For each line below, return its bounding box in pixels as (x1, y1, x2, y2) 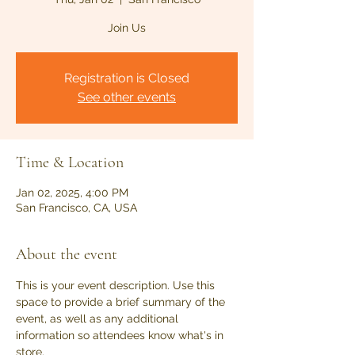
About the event (16, 245, 117, 264)
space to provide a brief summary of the (16, 296, 228, 308)
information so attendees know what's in (16, 329, 227, 342)
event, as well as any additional (16, 312, 181, 325)
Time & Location (16, 153, 124, 172)
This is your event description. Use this (16, 279, 218, 292)
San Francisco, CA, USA (16, 201, 137, 214)
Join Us (108, 21, 146, 34)
